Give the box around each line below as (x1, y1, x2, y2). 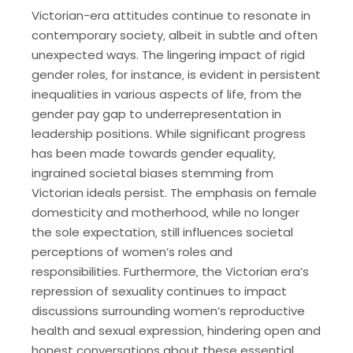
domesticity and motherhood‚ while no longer (32, 204, 299, 221)
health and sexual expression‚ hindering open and (32, 322, 321, 340)
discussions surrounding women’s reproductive (32, 303, 305, 320)
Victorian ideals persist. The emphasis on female (32, 184, 317, 202)
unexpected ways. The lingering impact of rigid (32, 46, 305, 64)
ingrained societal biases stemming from (32, 165, 273, 182)
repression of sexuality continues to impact (32, 283, 287, 300)
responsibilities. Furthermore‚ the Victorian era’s (32, 263, 309, 281)
